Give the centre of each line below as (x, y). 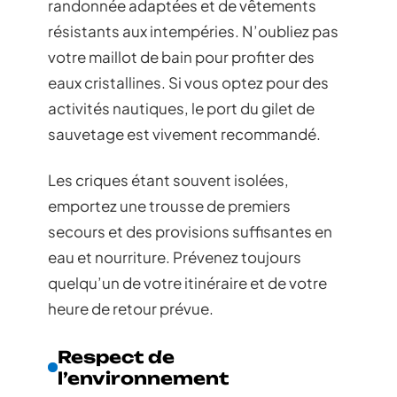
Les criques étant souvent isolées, (168, 179)
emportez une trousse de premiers (169, 205)
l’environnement (144, 378)
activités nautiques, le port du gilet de (181, 109)
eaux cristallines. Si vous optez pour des (188, 83)
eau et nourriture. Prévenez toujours (175, 257)
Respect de (117, 357)
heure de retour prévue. (131, 308)
